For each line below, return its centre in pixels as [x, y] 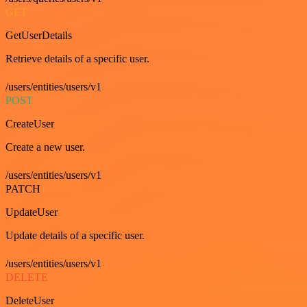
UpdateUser [32, 212]
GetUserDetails [39, 35]
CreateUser [30, 123]
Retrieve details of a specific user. [77, 58]
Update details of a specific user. [75, 235]
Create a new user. [45, 147]
